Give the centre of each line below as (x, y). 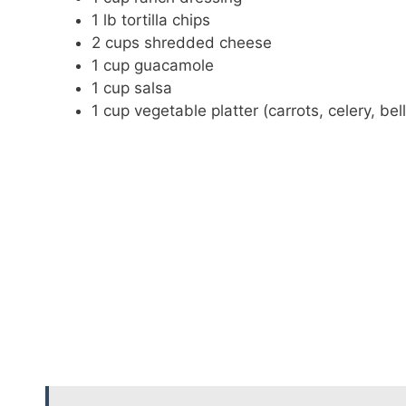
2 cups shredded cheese (182, 43)
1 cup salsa (132, 88)
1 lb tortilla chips (151, 20)
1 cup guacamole (153, 66)
